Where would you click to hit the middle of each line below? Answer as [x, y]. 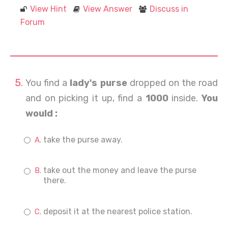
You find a [48, 83]
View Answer [108, 9]
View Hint [48, 9]
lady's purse [98, 83]
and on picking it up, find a [85, 98]
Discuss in [169, 9]
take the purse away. [83, 140]
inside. [187, 98]
